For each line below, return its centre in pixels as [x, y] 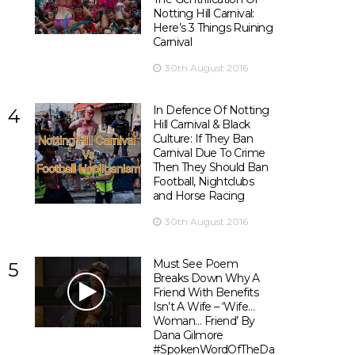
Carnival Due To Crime [209, 153]
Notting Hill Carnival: [203, 13]
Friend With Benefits [205, 292]
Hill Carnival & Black [201, 124]
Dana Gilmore [188, 335]
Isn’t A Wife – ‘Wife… [204, 307]
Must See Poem [195, 264]
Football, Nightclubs [203, 181]
